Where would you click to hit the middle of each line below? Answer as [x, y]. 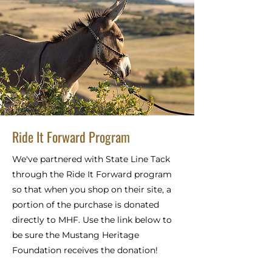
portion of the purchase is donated [86, 205]
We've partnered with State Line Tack [91, 159]
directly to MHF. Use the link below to [92, 220]
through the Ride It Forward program [92, 174]
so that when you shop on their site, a [92, 189]
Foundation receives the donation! [85, 250]
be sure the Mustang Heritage [76, 235]
